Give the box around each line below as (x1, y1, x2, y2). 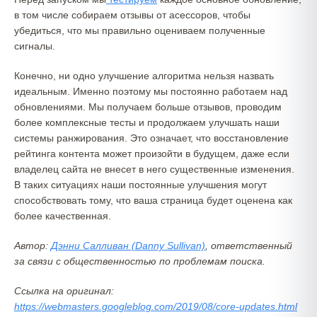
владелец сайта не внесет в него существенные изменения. (14, 163, 294, 175)
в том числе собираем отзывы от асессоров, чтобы (14, 9, 250, 21)
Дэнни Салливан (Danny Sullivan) (51, 240, 205, 251)
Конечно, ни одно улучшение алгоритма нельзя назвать (14, 70, 274, 81)
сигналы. (14, 40, 55, 52)
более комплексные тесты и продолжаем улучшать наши (14, 117, 279, 128)
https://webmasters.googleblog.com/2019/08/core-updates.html (14, 301, 297, 312)
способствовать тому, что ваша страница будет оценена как (14, 195, 292, 206)
